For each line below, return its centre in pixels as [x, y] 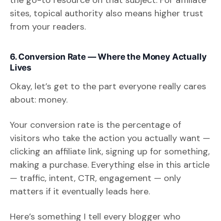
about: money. [39, 99]
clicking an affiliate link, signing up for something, [110, 151]
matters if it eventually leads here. [80, 191]
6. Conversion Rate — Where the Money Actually [108, 56]
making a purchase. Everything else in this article [110, 165]
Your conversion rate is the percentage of [95, 125]
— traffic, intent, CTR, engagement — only [95, 178]
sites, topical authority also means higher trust [107, 13]
